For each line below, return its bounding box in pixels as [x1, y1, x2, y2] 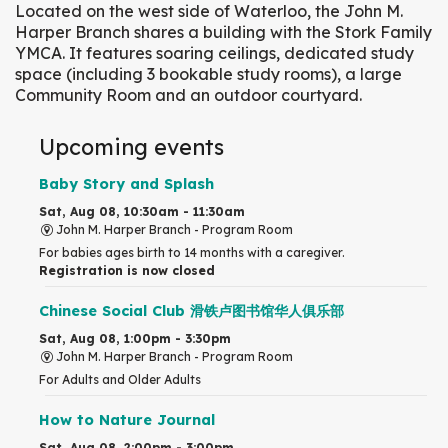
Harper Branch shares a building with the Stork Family [15, 22, 432, 43]
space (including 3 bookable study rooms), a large [15, 64, 402, 85]
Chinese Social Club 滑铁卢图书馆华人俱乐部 [39, 301, 344, 320]
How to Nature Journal [39, 410, 215, 429]
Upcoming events [39, 133, 224, 161]
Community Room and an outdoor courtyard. [15, 85, 366, 106]
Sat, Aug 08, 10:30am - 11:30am [39, 203, 245, 219]
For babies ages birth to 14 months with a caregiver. [39, 244, 348, 260]
